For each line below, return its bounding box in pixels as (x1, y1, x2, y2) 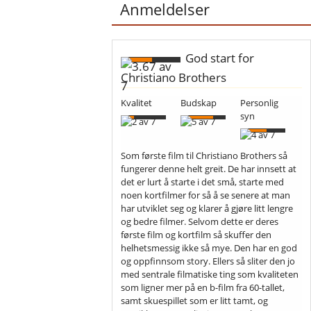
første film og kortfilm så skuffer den (121, 228, 272, 241)
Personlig (240, 96, 279, 109)
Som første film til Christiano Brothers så (121, 149, 288, 162)
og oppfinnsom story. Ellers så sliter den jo (121, 254, 296, 267)
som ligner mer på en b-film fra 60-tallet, (121, 280, 285, 294)
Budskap (180, 96, 217, 109)
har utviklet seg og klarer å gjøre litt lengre (121, 201, 294, 215)
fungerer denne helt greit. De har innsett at (121, 162, 297, 175)
